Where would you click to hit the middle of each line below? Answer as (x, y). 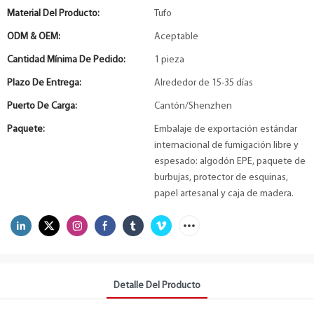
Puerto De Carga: (42, 106)
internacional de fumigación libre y (226, 145)
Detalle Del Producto (157, 285)
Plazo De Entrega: (44, 83)
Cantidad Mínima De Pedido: (66, 60)
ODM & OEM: (34, 37)
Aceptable (176, 37)
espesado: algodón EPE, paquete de (230, 162)
